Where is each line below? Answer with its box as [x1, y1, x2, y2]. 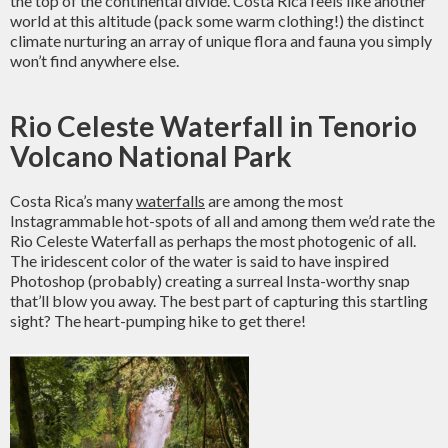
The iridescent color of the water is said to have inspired [10, 251, 389, 270]
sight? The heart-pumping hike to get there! [10, 311, 306, 330]
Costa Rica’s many [10, 191, 136, 210]
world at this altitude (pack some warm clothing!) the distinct [10, 11, 424, 30]
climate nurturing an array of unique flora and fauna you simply [10, 31, 432, 50]
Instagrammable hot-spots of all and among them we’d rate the [10, 211, 435, 230]
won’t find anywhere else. [10, 51, 179, 70]
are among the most [205, 191, 343, 210]
